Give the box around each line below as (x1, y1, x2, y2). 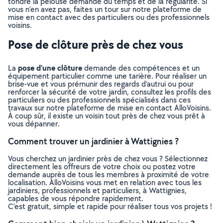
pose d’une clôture (18, 62, 82, 73)
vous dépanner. (8, 118, 60, 129)
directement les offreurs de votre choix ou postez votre (8, 161, 196, 172)
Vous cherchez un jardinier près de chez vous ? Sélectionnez (8, 153, 208, 164)
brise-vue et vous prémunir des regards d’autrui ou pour (8, 79, 194, 89)
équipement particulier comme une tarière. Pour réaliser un (8, 71, 207, 81)
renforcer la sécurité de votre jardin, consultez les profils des (8, 87, 211, 97)
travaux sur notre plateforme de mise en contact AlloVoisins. (8, 103, 211, 113)
